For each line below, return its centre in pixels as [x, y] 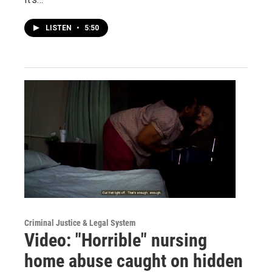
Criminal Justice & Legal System [80, 223]
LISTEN [59, 28]
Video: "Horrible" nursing [116, 240]
